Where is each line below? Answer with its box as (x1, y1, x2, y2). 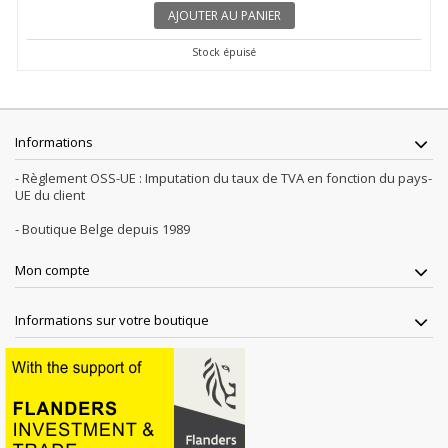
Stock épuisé (192, 45, 256, 59)
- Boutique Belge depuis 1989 (15, 220, 190, 238)
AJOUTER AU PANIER (167, 7, 281, 24)
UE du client (15, 186, 85, 204)
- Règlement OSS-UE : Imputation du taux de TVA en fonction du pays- (15, 169, 432, 187)
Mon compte (15, 261, 90, 279)
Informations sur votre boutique (15, 311, 209, 329)
